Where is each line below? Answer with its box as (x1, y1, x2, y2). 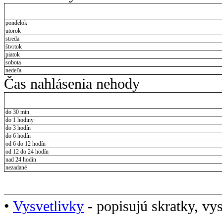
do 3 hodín (5, 124, 31, 132)
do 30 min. (5, 109, 31, 116)
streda (5, 35, 19, 43)
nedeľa (5, 67, 21, 74)
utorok (5, 27, 21, 35)
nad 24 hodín (5, 156, 36, 164)
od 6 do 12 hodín (5, 140, 46, 148)
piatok (5, 51, 20, 58)
